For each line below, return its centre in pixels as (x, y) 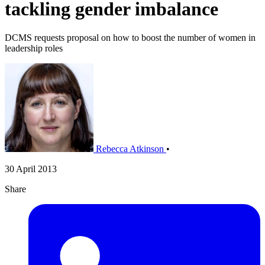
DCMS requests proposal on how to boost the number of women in (130, 38)
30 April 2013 (31, 169)
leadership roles (34, 49)
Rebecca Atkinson (130, 149)
